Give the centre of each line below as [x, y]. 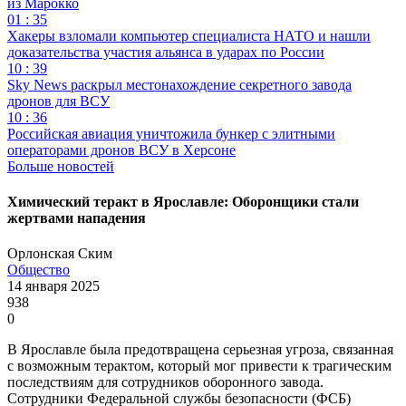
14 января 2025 [53, 286]
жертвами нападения [77, 218]
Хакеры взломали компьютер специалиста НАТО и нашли [189, 35]
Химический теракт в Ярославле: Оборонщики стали [183, 202]
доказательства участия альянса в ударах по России [166, 52]
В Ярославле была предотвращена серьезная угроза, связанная [200, 350]
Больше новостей [61, 166]
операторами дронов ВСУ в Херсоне [121, 150]
